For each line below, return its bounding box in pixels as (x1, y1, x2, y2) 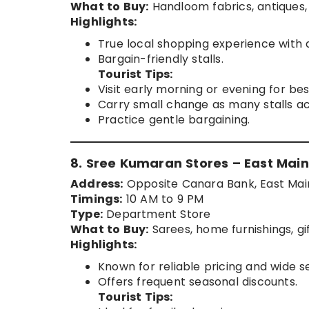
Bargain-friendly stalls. (98, 51, 223, 68)
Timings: (70, 191, 123, 208)
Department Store (103, 206, 211, 223)
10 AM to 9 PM (122, 191, 204, 208)
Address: (70, 176, 123, 192)
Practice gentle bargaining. (98, 112, 250, 128)
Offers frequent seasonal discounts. (98, 274, 297, 290)
